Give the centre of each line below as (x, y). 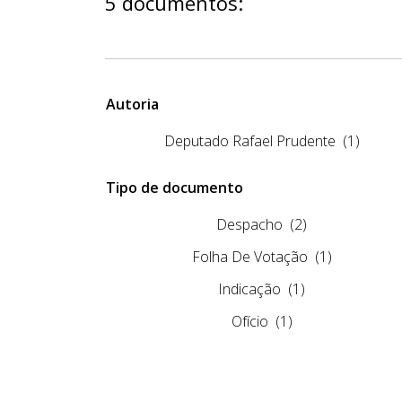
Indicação (250, 288)
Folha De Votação (249, 256)
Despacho (250, 224)
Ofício (249, 321)
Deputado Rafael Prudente (249, 140)
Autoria (132, 104)
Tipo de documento (175, 187)
